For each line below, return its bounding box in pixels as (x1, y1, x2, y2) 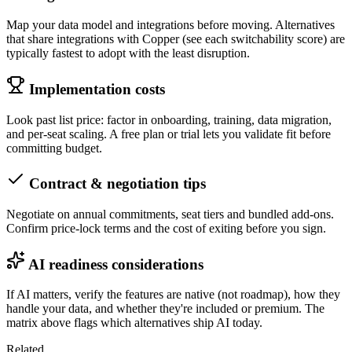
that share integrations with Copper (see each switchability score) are (6, 32, 345, 46)
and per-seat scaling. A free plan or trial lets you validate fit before (6, 126, 331, 141)
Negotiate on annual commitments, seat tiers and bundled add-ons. (6, 207, 334, 221)
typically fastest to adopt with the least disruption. (6, 46, 250, 60)
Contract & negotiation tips (29, 175, 206, 192)
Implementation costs (29, 80, 165, 97)
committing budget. (6, 141, 102, 155)
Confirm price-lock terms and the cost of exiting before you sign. (6, 222, 326, 235)
